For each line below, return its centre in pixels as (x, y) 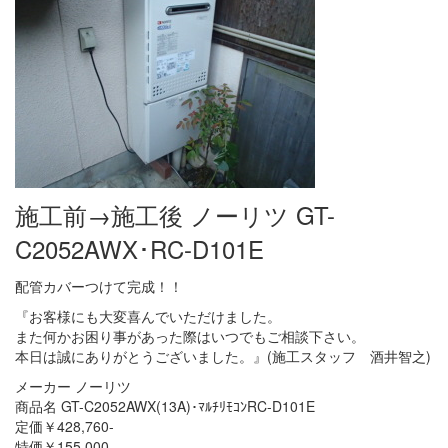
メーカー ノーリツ (73, 385)
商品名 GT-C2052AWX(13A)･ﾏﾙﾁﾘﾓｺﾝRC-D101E (165, 405)
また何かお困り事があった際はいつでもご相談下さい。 (190, 335)
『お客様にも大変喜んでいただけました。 (148, 315)
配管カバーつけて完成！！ (99, 285)
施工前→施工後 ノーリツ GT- (175, 214)
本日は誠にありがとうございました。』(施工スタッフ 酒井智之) (223, 355)
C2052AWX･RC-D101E (139, 248)
